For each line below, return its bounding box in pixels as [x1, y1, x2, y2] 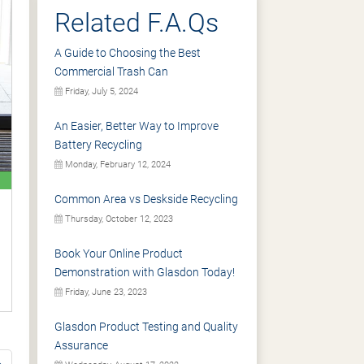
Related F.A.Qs [54, 7, 219, 38]
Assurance [54, 339, 108, 352]
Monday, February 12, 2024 [63, 159, 171, 170]
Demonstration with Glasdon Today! [54, 266, 235, 279]
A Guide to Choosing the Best [54, 46, 201, 59]
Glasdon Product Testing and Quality [54, 320, 238, 333]
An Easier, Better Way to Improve [54, 119, 219, 132]
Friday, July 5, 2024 [63, 86, 138, 97]
